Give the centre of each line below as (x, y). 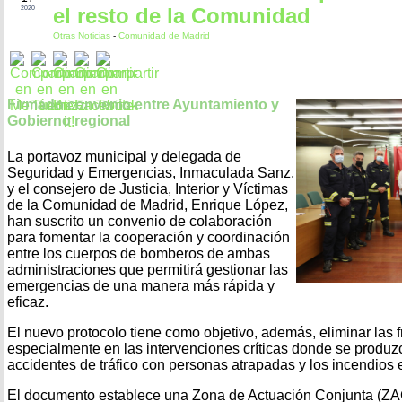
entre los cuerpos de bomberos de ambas (139, 253)
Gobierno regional (69, 121)
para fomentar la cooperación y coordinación (149, 237)
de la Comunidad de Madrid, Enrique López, (148, 205)
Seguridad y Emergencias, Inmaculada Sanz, (151, 172)
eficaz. (28, 301)
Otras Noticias (83, 35)
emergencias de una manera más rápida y (141, 285)
